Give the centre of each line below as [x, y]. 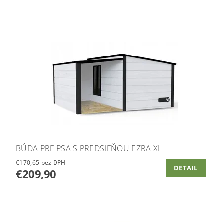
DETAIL [186, 168]
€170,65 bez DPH [53, 163]
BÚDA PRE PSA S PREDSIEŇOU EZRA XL [89, 148]
